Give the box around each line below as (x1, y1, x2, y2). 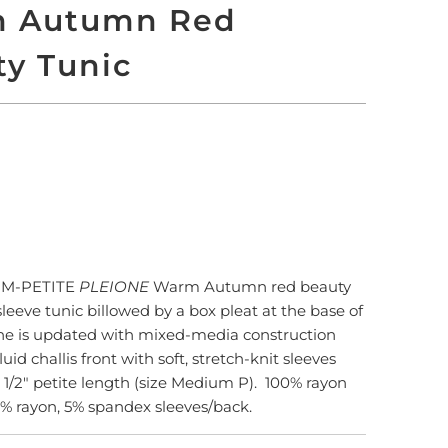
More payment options (163, 236, 333, 256)
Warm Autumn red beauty (149, 276, 351, 296)
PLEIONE (79, 276, 149, 296)
